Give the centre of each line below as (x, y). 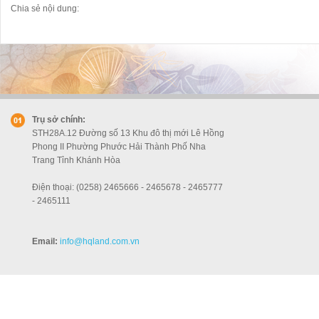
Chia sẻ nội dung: (45, 9)
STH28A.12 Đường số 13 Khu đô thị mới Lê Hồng (128, 133)
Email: (45, 241)
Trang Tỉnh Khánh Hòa (76, 160)
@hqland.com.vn (107, 241)
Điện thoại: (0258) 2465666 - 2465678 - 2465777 (127, 187)
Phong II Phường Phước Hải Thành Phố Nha (119, 147)
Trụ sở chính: (59, 120)
